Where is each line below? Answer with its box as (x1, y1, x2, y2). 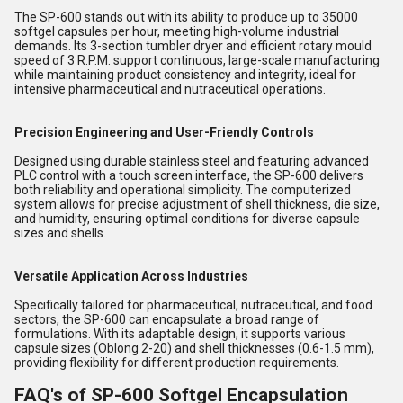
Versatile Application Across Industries (14, 269, 248, 283)
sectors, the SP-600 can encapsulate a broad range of (14, 312, 319, 327)
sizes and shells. (14, 226, 106, 240)
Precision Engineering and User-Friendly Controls (14, 125, 314, 139)
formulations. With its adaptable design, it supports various (14, 327, 345, 341)
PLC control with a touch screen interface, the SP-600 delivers (14, 168, 363, 183)
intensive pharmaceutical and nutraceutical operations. (14, 82, 326, 96)
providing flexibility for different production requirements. (14, 355, 339, 370)
